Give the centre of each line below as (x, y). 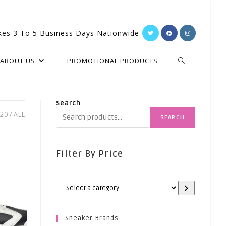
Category (72, 197)
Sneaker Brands (92, 219)
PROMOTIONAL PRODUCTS (112, 61)
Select (67, 183)
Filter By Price (90, 154)
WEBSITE (193, 88)
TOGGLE (192, 60)
